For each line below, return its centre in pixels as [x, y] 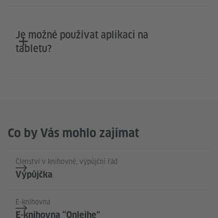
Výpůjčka [34, 175]
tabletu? [34, 49]
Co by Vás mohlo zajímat [73, 133]
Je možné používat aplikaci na [82, 35]
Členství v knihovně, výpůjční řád [67, 162]
